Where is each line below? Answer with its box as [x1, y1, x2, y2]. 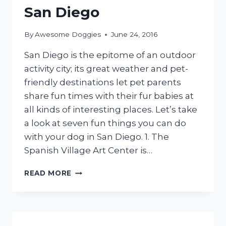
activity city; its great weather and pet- [24, 64, 188, 74]
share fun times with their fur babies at [24, 91, 194, 101]
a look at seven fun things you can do [24, 118, 186, 129]
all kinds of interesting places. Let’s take [24, 104, 197, 115]
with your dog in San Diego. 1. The [24, 132, 169, 142]
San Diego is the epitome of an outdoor [24, 50, 196, 61]
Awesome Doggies [35, 30, 101, 39]
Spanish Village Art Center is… [24, 145, 152, 156]
